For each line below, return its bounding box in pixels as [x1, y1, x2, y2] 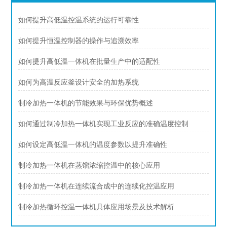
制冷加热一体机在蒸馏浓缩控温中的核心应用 [18, 162, 161, 170]
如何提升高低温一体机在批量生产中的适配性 [18, 58, 161, 66]
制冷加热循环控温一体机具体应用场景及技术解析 [18, 203, 175, 211]
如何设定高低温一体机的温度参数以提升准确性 [18, 141, 168, 149]
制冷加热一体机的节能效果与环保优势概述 [18, 99, 154, 107]
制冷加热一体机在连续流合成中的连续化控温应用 [18, 182, 175, 191]
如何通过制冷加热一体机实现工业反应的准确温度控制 [18, 120, 189, 128]
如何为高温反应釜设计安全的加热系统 [18, 79, 139, 87]
